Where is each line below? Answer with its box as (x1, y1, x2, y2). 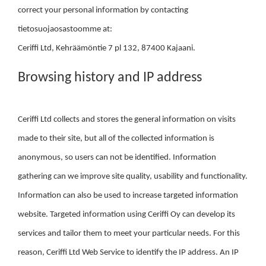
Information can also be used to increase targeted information (18, 191, 238, 200)
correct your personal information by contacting (18, 6, 188, 15)
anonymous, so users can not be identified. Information (18, 153, 216, 162)
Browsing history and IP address (18, 71, 202, 85)
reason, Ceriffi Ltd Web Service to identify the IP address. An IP (18, 248, 239, 257)
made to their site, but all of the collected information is (18, 134, 214, 143)
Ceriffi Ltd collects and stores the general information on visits (18, 115, 236, 124)
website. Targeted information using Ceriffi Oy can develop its (18, 210, 235, 219)
